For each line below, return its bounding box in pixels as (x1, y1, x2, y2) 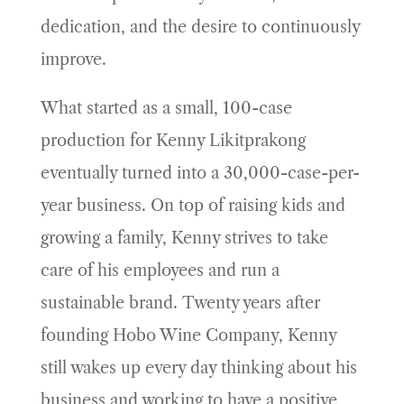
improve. (40, 50, 106, 70)
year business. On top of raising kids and (40, 196, 345, 216)
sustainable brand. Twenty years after (40, 293, 320, 314)
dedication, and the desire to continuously (40, 17, 360, 38)
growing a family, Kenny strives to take (40, 228, 328, 249)
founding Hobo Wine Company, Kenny (40, 326, 336, 346)
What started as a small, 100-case (40, 98, 292, 119)
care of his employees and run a (40, 261, 280, 281)
